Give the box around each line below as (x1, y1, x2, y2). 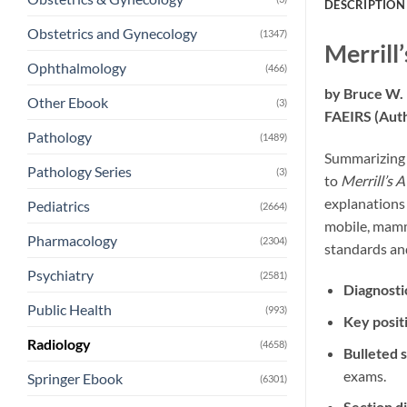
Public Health (27, 301, 112, 319)
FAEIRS (324, 106, 374, 124)
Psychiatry (27, 266, 94, 284)
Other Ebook (27, 94, 108, 112)
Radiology (27, 335, 91, 353)
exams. (342, 366, 386, 384)
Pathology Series (27, 163, 132, 181)
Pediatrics (27, 197, 90, 215)
